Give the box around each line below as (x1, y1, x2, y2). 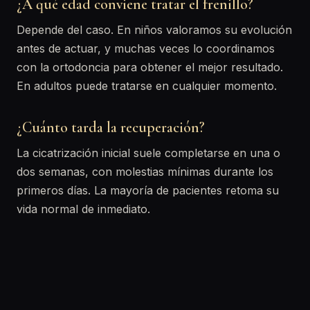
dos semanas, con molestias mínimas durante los (17, 165, 273, 179)
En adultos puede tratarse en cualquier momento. (17, 79, 277, 93)
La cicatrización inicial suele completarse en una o (17, 146, 280, 160)
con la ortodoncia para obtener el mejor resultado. (17, 60, 283, 74)
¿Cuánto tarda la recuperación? (17, 118, 205, 136)
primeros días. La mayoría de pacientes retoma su (17, 183, 279, 197)
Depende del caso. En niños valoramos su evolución (17, 23, 292, 37)
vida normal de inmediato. (17, 202, 150, 216)
